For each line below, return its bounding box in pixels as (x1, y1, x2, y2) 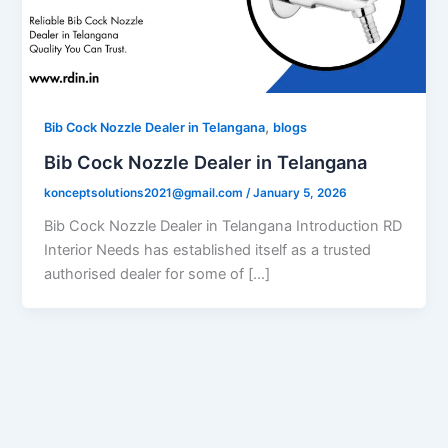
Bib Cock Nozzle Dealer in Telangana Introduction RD (44, 216, 403, 235)
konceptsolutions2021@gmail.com (44, 185, 247, 200)
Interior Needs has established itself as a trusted (44, 240, 372, 259)
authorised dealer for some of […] (44, 264, 271, 283)
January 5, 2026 (253, 185, 348, 200)
